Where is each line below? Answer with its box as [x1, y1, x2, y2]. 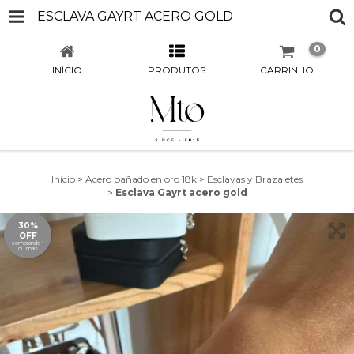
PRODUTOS [148, 64, 206, 76]
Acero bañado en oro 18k [85, 173, 197, 185]
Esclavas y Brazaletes [207, 173, 303, 185]
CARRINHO [260, 64, 314, 76]
